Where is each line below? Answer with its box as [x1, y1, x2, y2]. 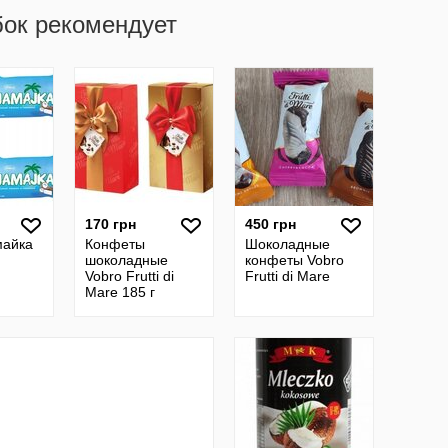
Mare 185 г [85, 284, 155, 300]
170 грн [85, 216, 136, 232]
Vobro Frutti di [85, 268, 174, 284]
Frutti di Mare [245, 268, 330, 284]
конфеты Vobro [245, 252, 344, 268]
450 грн [245, 216, 296, 232]
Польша [85, 300, 137, 316]
